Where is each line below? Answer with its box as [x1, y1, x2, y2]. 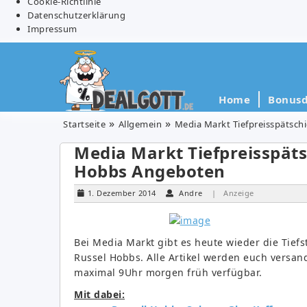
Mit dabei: [74, 287, 125, 301]
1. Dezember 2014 [87, 187, 156, 198]
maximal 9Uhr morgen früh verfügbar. [74, 265, 262, 279]
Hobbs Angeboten [74, 159, 225, 182]
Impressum [27, 22, 77, 35]
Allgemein [118, 117, 162, 130]
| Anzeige [212, 187, 254, 198]
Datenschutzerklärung [27, 8, 125, 21]
